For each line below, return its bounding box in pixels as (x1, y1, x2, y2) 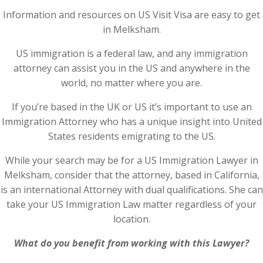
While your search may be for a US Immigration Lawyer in (5, 154, 258, 167)
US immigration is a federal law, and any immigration (15, 47, 248, 60)
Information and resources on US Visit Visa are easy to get (3, 8, 260, 21)
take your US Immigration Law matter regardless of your (6, 198, 257, 211)
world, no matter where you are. (61, 76, 202, 89)
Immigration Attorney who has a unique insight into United (1, 115, 262, 128)
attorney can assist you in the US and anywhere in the (13, 62, 250, 75)
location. (113, 213, 150, 225)
